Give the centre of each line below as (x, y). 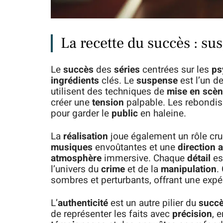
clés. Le (118, 81)
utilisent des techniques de (109, 92)
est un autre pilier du (153, 203)
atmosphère (76, 159)
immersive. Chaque (144, 159)
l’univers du (76, 169)
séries (127, 70)
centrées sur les (176, 70)
